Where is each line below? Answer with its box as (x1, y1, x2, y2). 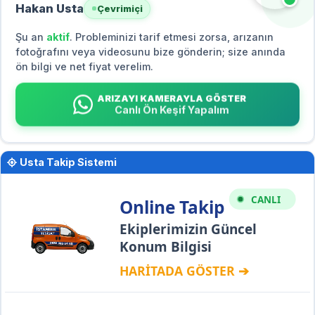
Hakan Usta (15, 1, 84, 16)
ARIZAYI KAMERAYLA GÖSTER (97, 94, 246, 105)
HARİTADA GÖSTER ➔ (119, 262, 250, 279)
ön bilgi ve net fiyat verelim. (15, 60, 153, 72)
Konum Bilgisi (119, 237, 212, 256)
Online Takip (119, 195, 224, 219)
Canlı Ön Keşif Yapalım (114, 104, 229, 117)
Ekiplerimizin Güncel (119, 220, 257, 239)
